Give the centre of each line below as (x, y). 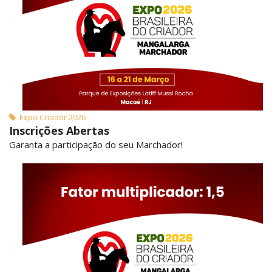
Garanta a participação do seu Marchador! (96, 145)
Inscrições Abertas (59, 131)
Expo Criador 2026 (51, 117)
